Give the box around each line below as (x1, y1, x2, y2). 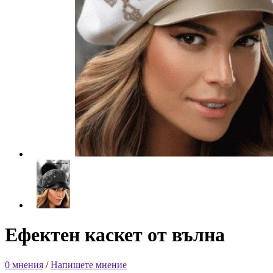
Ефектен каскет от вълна (5, 224, 225, 246)
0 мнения (5, 259, 43, 270)
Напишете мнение (51, 259, 127, 270)
